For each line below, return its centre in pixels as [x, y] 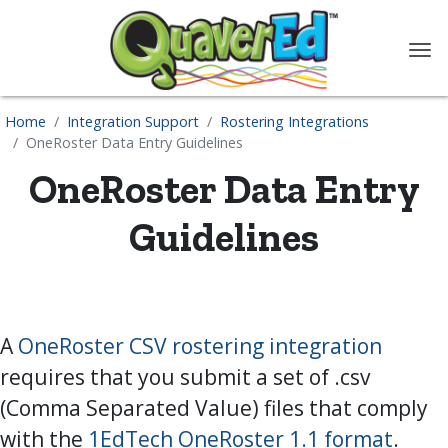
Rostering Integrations [294, 121]
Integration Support [133, 121]
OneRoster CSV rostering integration [200, 345]
